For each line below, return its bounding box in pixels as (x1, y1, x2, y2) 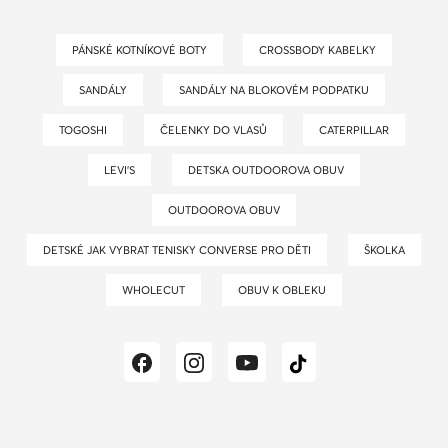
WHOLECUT (133, 282, 186, 297)
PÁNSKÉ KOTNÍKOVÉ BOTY (77, 42, 207, 57)
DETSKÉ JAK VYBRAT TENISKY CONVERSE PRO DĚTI (51, 242, 312, 257)
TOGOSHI (64, 122, 108, 137)
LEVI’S (110, 162, 136, 177)
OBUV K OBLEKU (246, 282, 326, 297)
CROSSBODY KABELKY (267, 42, 377, 57)
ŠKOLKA (369, 242, 405, 257)
